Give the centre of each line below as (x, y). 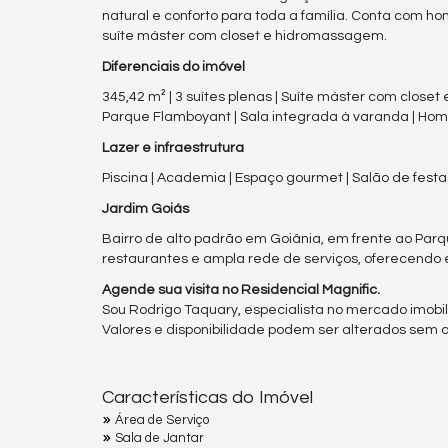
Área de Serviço (162, 420)
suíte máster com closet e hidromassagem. (244, 36)
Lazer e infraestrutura (173, 147)
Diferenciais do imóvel (173, 66)
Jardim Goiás (145, 208)
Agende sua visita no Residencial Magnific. (241, 289)
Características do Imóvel (207, 398)
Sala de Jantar (159, 438)
